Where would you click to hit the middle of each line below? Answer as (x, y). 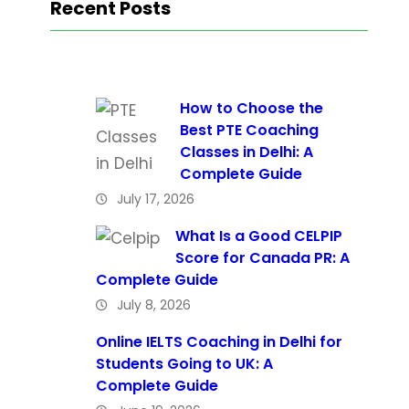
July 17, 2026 (156, 199)
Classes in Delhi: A (246, 152)
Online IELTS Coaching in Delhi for (219, 341)
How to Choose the (252, 108)
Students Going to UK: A (184, 363)
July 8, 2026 (154, 304)
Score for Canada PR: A (262, 257)
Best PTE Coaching (249, 130)
